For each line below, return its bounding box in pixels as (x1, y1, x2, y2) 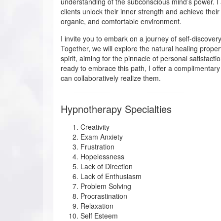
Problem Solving (80, 181, 131, 191)
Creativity (80, 121, 110, 132)
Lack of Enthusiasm (80, 171, 142, 181)
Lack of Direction (80, 161, 133, 171)
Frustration (80, 141, 114, 151)
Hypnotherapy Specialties (61, 101, 172, 116)
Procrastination (80, 190, 127, 201)
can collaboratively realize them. (61, 73, 161, 83)
